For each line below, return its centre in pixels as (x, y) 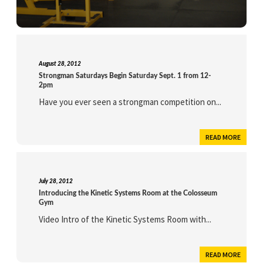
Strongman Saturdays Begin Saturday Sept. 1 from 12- (125, 76)
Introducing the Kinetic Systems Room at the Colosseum (128, 193)
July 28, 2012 (56, 182)
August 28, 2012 (60, 64)
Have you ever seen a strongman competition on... (130, 102)
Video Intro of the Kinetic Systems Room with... (125, 220)
